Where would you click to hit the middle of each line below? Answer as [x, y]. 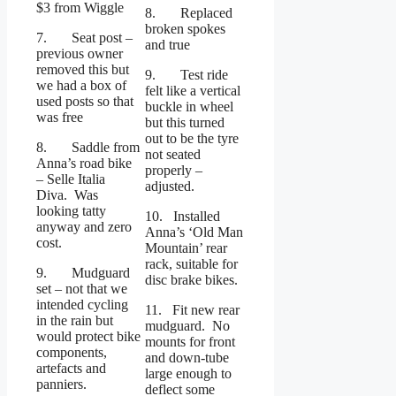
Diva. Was [67, 195]
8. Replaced [189, 13]
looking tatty [71, 211]
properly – [174, 171]
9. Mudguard [83, 273]
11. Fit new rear [192, 310]
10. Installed [183, 217]
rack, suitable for [191, 264]
